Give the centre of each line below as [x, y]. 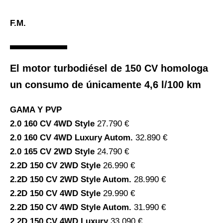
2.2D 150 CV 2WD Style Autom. [72, 180]
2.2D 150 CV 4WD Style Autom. [72, 208]
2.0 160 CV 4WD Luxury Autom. [73, 138]
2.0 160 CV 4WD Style [54, 124]
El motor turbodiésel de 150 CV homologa [109, 68]
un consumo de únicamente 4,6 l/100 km [106, 85]
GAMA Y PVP [36, 110]
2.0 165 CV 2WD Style [54, 152]
